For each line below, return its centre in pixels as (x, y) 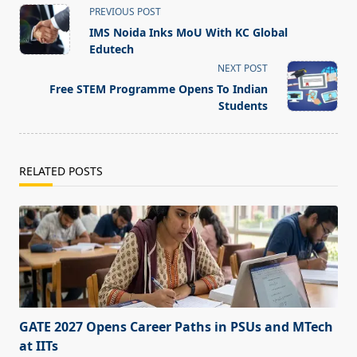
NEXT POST (243, 69)
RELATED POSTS (61, 171)
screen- (41, 67)
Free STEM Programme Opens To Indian (159, 89)
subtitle (41, 48)
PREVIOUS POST (125, 12)
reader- (41, 86)
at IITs (39, 346)
